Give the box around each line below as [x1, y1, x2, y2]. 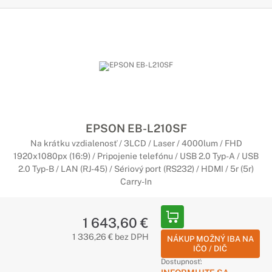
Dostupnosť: [160, 257, 202, 266]
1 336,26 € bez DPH [72, 232, 149, 242]
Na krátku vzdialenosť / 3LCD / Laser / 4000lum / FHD [30, 138, 242, 148]
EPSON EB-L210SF [85, 121, 187, 135]
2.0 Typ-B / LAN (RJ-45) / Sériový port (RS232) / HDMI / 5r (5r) [18, 164, 254, 174]
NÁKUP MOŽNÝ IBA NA [166, 234, 254, 243]
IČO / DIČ [193, 244, 228, 253]
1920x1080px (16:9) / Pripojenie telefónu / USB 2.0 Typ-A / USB [13, 151, 259, 161]
